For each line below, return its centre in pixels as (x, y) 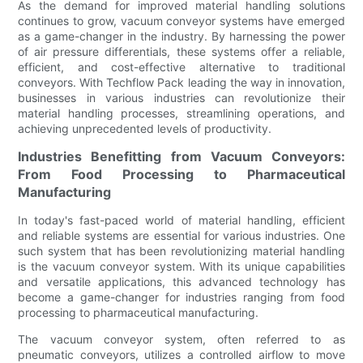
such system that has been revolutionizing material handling (181, 250)
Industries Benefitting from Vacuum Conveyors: (181, 156)
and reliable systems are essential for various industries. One (181, 235)
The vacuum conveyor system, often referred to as (181, 339)
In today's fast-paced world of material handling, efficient (181, 220)
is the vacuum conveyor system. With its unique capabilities (181, 266)
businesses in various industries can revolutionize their (181, 97)
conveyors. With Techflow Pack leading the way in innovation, (181, 82)
